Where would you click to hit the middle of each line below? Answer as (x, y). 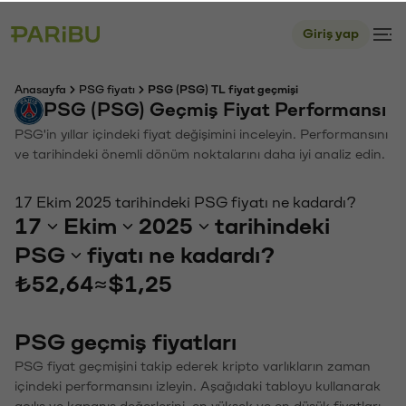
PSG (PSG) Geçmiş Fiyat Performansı (215, 108)
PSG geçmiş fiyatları (126, 341)
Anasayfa (40, 88)
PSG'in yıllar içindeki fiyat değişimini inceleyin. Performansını (201, 133)
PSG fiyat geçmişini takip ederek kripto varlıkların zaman (193, 365)
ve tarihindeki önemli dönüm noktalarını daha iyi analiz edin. (200, 153)
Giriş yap (331, 32)
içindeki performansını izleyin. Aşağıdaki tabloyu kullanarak (198, 385)
